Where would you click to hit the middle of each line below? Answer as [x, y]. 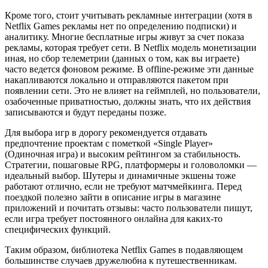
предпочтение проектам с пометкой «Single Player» [109, 144]
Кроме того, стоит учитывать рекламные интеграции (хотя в [129, 16]
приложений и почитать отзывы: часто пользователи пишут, [129, 208]
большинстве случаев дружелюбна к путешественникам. [121, 261]
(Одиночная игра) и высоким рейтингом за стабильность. [123, 154]
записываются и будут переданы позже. [86, 112]
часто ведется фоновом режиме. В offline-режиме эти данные [129, 69]
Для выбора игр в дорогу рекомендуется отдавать [106, 133]
